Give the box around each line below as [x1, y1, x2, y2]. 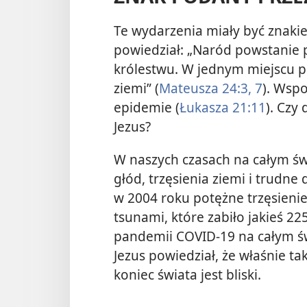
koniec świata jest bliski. [114, 265, 261, 284]
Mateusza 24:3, [159, 79, 251, 98]
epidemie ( [114, 98, 180, 117]
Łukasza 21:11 [180, 98, 266, 117]
